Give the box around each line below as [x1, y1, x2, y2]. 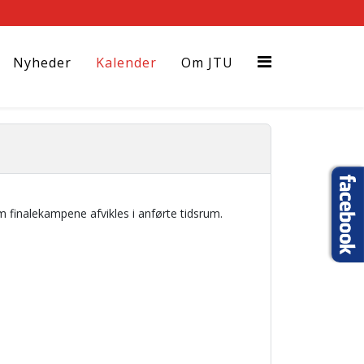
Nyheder [13, 54, 71, 71]
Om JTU [181, 54, 233, 71]
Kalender [96, 54, 157, 71]
